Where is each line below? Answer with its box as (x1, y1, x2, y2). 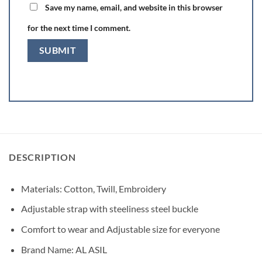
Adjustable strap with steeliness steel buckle (20, 203, 198, 215)
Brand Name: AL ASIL (20, 243, 107, 255)
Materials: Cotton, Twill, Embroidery (20, 182, 166, 194)
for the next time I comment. (27, 22, 130, 33)
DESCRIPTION (9, 151, 76, 163)
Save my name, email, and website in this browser (45, 2, 223, 12)
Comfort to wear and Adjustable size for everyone (20, 223, 220, 235)
